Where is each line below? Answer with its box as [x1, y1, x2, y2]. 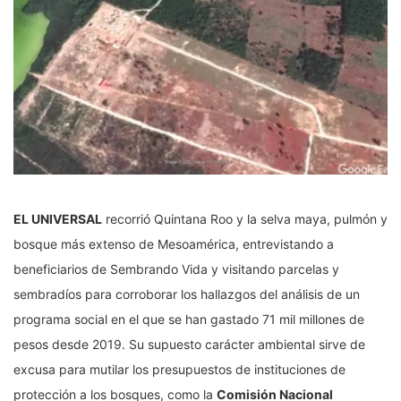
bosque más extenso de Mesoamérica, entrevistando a [13, 236, 334, 252]
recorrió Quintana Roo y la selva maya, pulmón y [102, 211, 388, 227]
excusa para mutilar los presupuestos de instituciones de [13, 362, 346, 378]
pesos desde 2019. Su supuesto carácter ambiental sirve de [13, 337, 365, 353]
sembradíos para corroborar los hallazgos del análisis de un [13, 286, 360, 303]
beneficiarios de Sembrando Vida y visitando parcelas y [13, 261, 339, 277]
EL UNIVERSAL [13, 211, 102, 227]
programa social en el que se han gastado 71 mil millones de [13, 311, 364, 328]
